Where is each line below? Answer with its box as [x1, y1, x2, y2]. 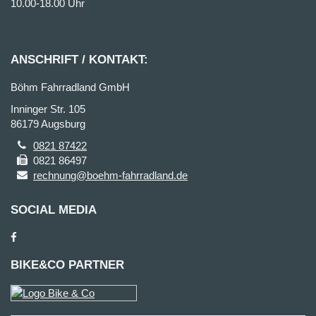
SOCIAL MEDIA [11, 203, 97, 217]
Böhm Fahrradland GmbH [11, 81, 130, 93]
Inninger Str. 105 [11, 103, 85, 115]
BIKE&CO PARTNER [11, 258, 124, 272]
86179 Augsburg [11, 118, 85, 130]
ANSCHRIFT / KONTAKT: [11, 53, 148, 66]
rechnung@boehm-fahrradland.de [33, 169, 188, 181]
